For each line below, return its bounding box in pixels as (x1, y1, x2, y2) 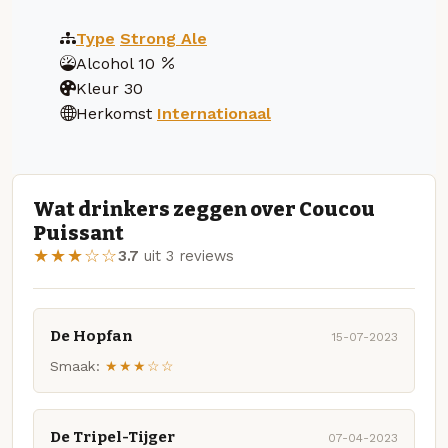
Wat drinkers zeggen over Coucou (33, 197, 375, 222)
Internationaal (157, 103, 271, 123)
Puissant (33, 221, 124, 246)
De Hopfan (50, 326, 133, 345)
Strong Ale (120, 28, 207, 48)
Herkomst (76, 103, 152, 123)
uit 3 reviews (139, 247, 234, 266)
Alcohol (76, 53, 133, 73)
